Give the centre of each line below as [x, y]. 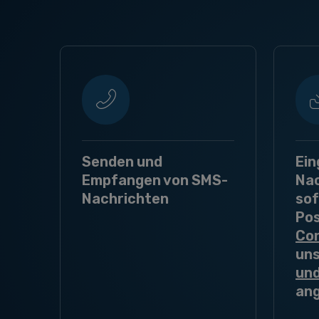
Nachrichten [125, 199]
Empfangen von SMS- [155, 180]
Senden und [122, 162]
